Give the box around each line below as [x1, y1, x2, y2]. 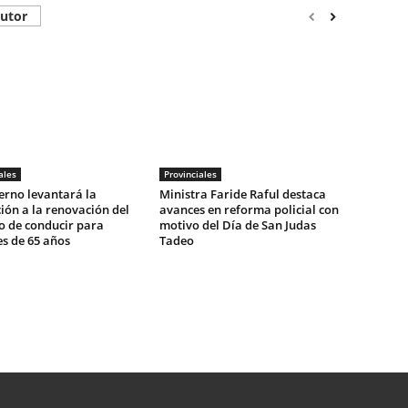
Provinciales [163, 168, 217, 180]
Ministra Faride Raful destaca [158, 186, 326, 202]
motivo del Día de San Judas [158, 217, 316, 233]
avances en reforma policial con [158, 201, 339, 218]
